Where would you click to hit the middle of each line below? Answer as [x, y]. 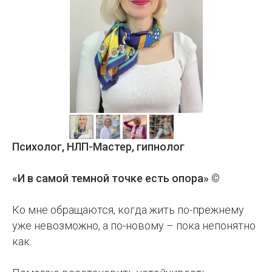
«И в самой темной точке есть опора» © [116, 178]
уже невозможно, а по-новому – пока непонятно [134, 226]
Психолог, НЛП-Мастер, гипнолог [98, 147]
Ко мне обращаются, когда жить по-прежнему [128, 210]
